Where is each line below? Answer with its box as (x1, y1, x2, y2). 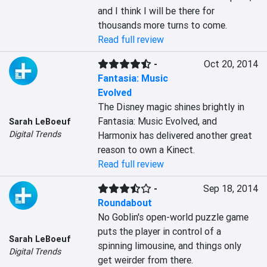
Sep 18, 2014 (203, 182, 258, 194)
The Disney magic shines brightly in (98, 101, 245, 113)
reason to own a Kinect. (98, 144, 195, 156)
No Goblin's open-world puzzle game (98, 211, 249, 223)
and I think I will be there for (98, 5, 215, 17)
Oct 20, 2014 (203, 58, 258, 70)
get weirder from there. (98, 254, 194, 266)
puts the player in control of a (98, 225, 222, 237)
